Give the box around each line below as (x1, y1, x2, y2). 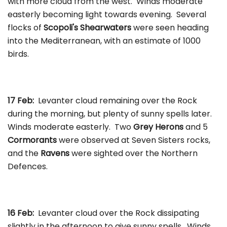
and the (8, 147, 41, 159)
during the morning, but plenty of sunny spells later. (8, 107, 214, 120)
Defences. (8, 160, 48, 172)
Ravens (41, 147, 69, 159)
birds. (8, 48, 29, 60)
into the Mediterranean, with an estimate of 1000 (8, 34, 201, 47)
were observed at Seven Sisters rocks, (57, 134, 210, 146)
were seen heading (131, 21, 209, 33)
